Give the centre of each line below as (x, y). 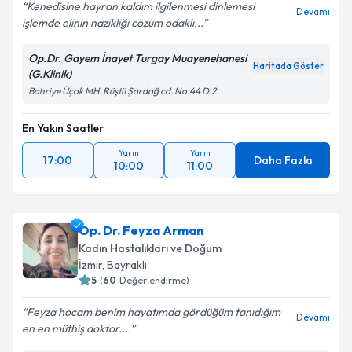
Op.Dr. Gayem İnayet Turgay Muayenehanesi (137, 58)
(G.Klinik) (50, 74)
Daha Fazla (283, 160)
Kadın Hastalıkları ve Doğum (150, 248)
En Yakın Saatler (63, 128)
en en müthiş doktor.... (76, 328)
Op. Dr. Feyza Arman (141, 230)
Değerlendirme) (154, 280)
